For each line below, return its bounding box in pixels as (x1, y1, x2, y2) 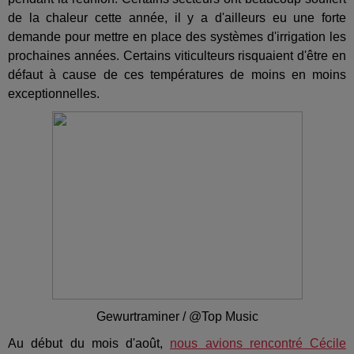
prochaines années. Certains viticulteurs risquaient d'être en (8, 48, 346, 62)
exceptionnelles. (8, 86, 100, 100)
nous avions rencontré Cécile (170, 336, 346, 350)
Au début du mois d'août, (8, 336, 171, 350)
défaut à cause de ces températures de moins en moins (8, 67, 346, 81)
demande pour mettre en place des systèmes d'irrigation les (8, 29, 346, 43)
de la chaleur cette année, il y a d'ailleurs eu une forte (8, 10, 346, 24)
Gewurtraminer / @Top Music (96, 309, 258, 323)
